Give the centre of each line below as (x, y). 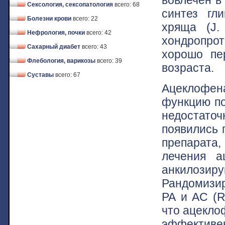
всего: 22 (85, 19)
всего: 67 (68, 75)
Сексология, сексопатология (70, 5)
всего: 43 (94, 47)
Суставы (40, 75)
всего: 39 (109, 61)
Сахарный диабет (54, 47)
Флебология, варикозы (61, 61)
